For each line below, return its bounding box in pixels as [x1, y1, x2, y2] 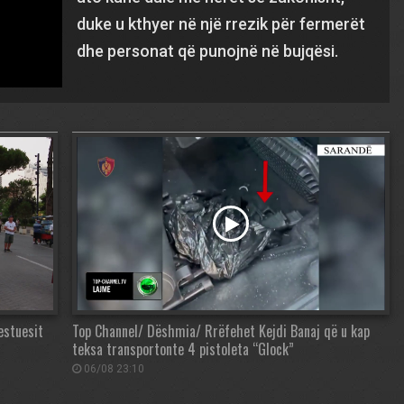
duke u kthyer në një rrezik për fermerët [77, 14, 366, 33]
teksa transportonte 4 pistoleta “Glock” [72, 338, 294, 361]
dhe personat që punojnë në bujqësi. [77, 41, 339, 60]
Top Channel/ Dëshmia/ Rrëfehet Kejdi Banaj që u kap [72, 320, 370, 343]
